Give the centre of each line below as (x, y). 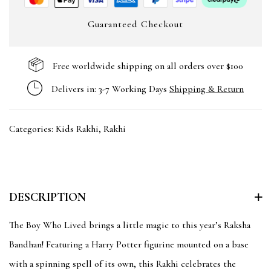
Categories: (32, 129)
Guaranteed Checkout (135, 24)
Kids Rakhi (77, 129)
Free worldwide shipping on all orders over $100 (148, 66)
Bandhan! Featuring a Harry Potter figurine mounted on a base (129, 244)
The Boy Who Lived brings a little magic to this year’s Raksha (130, 225)
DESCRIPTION (47, 197)
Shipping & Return (207, 89)
